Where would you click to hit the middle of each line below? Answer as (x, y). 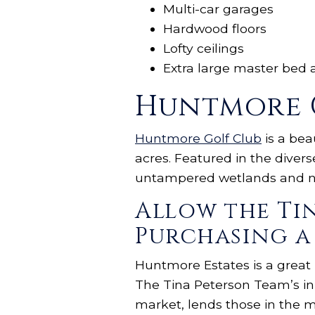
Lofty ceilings (204, 49)
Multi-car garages (218, 9)
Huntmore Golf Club (198, 138)
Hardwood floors (215, 29)
